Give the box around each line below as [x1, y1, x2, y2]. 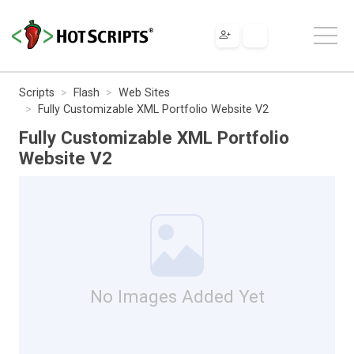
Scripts [19, 85, 55, 100]
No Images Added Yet [89, 285, 265, 307]
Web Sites [119, 85, 170, 100]
